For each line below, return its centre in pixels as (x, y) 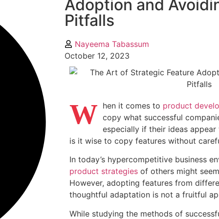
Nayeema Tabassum (112, 44)
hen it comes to (133, 106)
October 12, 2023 (97, 56)
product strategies (104, 171)
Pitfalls (89, 20)
